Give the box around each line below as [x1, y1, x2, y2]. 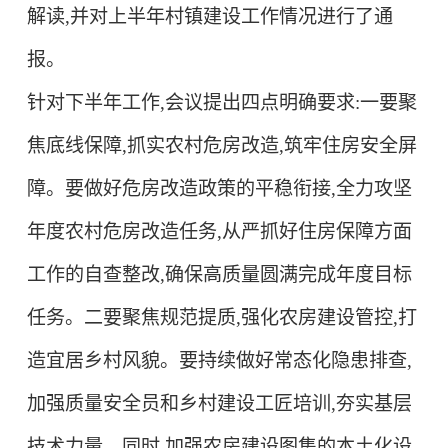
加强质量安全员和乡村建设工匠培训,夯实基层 [26, 392, 412, 414]
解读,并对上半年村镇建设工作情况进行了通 [26, 5, 393, 27]
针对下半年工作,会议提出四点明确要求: [26, 91, 360, 113]
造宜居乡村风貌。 [26, 349, 179, 371]
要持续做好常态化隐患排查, [178, 349, 412, 371]
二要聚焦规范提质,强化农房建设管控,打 [83, 306, 417, 328]
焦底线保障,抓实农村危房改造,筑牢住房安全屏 [26, 134, 417, 156]
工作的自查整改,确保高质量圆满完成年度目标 [26, 263, 412, 285]
